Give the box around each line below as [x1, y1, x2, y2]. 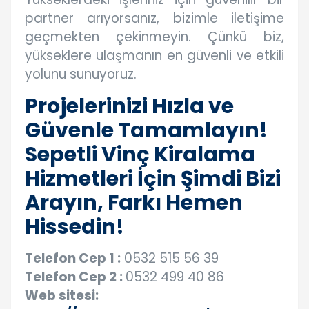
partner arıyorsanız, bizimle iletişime [25, 9, 284, 28]
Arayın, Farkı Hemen [25, 188, 243, 218]
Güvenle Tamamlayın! [25, 116, 268, 146]
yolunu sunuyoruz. [25, 65, 137, 84]
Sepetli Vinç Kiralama [25, 140, 255, 170]
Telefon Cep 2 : [25, 268, 126, 287]
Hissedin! [25, 212, 124, 242]
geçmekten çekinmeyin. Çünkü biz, [25, 28, 284, 47]
